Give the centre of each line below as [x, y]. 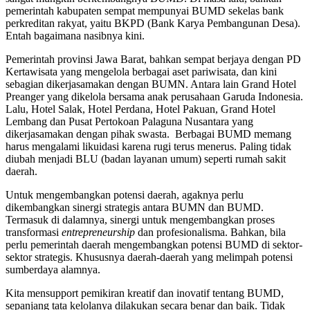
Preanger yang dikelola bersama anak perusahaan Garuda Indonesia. [154, 96]
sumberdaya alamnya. [53, 269]
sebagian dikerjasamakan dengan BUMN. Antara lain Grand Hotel [151, 84]
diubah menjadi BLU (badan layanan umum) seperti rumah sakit [146, 158]
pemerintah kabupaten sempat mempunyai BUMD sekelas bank [145, 10]
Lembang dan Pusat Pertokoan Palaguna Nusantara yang [129, 121]
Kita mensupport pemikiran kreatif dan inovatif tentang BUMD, [145, 293]
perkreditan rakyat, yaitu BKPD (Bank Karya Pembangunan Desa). [153, 23]
